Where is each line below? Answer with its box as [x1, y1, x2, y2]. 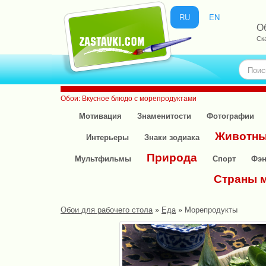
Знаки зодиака [144, 131, 199, 142]
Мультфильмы [75, 153, 131, 164]
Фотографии [206, 110, 254, 121]
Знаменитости [137, 110, 191, 121]
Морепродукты [185, 204, 237, 215]
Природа [147, 149, 197, 165]
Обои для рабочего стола [61, 204, 153, 215]
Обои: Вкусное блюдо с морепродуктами [61, 93, 197, 103]
